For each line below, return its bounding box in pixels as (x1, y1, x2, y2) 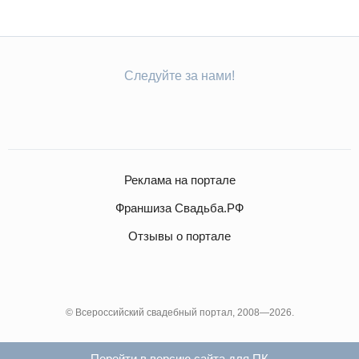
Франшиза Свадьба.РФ (115, 200, 244, 215)
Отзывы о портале (128, 228, 231, 243)
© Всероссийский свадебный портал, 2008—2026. (65, 306, 294, 318)
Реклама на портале (123, 172, 236, 187)
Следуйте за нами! (124, 68, 235, 83)
